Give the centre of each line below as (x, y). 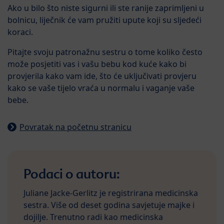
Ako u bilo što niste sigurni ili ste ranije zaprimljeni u (106, 8)
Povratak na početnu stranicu (75, 127)
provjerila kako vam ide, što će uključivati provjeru (102, 76)
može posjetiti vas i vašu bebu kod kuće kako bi (97, 64)
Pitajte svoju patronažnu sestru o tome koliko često (105, 52)
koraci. (20, 32)
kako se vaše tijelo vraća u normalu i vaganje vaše (101, 88)
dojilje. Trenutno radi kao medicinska (93, 217)
